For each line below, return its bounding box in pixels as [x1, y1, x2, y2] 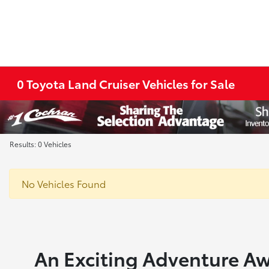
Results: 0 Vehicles [10, 139, 71, 149]
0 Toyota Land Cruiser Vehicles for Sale [17, 75, 235, 92]
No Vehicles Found [22, 177, 106, 190]
